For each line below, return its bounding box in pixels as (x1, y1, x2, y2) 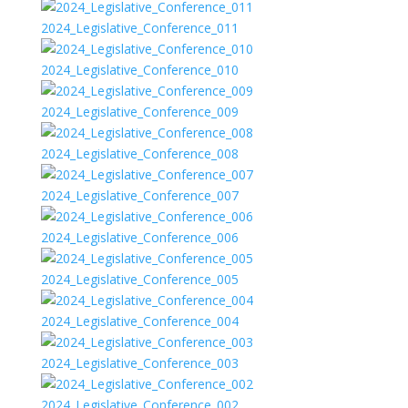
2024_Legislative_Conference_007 (40, 186, 239, 204)
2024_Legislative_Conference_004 (40, 311, 239, 330)
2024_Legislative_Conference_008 (40, 144, 239, 162)
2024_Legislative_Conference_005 (40, 270, 239, 288)
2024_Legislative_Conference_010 (40, 60, 239, 78)
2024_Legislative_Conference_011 (40, 18, 239, 36)
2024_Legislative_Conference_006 (40, 228, 239, 246)
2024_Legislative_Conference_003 (40, 353, 239, 372)
